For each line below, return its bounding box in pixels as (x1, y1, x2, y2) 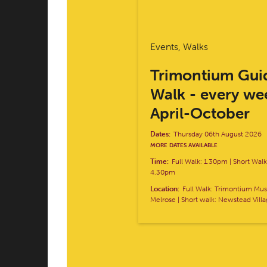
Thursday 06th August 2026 (173, 129, 262, 139)
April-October (150, 104, 250, 123)
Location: (150, 184, 179, 194)
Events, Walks (150, 41, 208, 53)
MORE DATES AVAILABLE (150, 141, 218, 150)
